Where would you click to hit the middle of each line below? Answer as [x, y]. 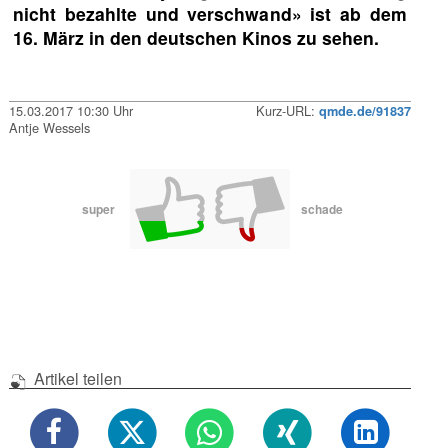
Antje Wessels [50, 128]
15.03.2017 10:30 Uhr [71, 111]
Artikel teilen [75, 378]
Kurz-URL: [287, 111]
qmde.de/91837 [364, 111]
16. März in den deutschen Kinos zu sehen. [196, 37]
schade [322, 208]
